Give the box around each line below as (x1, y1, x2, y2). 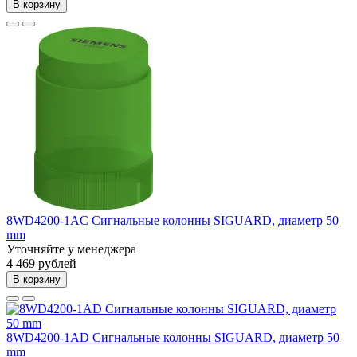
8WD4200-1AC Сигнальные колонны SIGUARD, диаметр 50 (6, 213, 339, 227)
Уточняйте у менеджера (6, 241, 136, 256)
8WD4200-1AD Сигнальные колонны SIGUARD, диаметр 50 (6, 330, 339, 344)
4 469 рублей (6, 256, 76, 270)
